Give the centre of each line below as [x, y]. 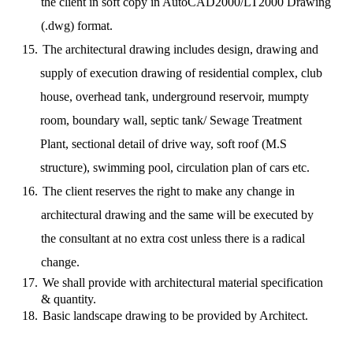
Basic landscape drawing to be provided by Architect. [175, 316]
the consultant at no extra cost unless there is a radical [173, 238]
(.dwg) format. [76, 26]
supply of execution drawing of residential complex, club [182, 73]
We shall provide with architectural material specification [182, 282]
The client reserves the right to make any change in [168, 191]
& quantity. [68, 299]
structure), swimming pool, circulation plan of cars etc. [175, 167]
